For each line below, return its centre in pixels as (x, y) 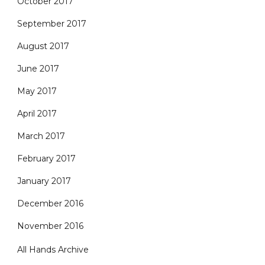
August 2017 (43, 46)
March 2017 (41, 136)
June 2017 (38, 69)
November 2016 (50, 226)
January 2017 (44, 181)
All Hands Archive (53, 250)
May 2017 (37, 91)
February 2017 (46, 159)
